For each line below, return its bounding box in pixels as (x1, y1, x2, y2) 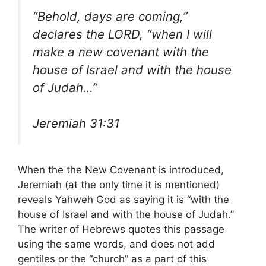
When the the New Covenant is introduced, (18, 163, 224, 176)
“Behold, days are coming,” (33, 8, 188, 24)
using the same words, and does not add (18, 237, 215, 250)
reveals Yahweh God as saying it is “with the (18, 193, 229, 205)
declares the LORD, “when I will (33, 26, 212, 42)
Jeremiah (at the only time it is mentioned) (18, 178, 220, 191)
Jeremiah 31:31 (33, 116, 119, 131)
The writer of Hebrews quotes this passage (18, 223, 224, 235)
